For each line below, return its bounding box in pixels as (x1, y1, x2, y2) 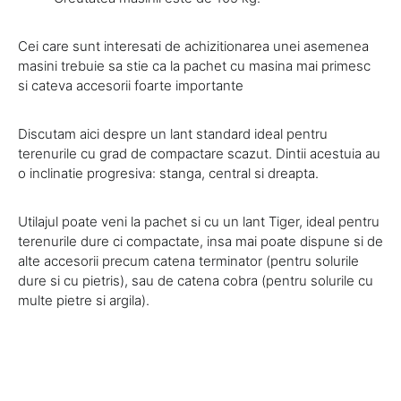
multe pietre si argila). (18, 292, 149, 310)
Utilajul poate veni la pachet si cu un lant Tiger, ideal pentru (18, 213, 380, 231)
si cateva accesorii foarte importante (18, 77, 243, 95)
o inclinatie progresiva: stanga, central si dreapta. (18, 165, 319, 183)
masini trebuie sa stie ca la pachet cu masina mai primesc (18, 57, 371, 75)
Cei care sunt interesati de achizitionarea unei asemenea (18, 38, 369, 55)
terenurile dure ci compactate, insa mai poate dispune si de (18, 233, 383, 251)
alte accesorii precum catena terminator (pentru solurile (18, 252, 359, 270)
